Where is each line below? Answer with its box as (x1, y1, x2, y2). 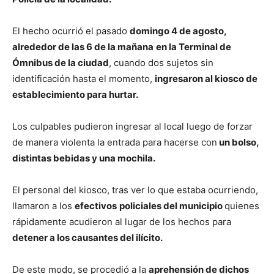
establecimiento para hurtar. (12, 89, 138, 100)
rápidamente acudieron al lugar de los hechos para (12, 216, 231, 228)
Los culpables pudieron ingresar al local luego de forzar (12, 120, 253, 132)
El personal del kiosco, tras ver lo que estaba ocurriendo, (12, 184, 258, 196)
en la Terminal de (156, 41, 231, 53)
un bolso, (217, 136, 259, 148)
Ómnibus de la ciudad (12, 57, 109, 68)
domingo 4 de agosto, (130, 25, 226, 37)
